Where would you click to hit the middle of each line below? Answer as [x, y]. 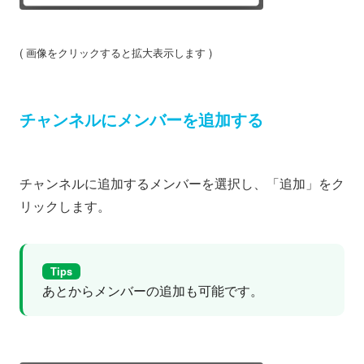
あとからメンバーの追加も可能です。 [153, 290]
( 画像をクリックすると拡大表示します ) [116, 53]
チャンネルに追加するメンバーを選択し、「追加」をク [182, 184]
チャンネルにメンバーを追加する [141, 121]
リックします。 [65, 206]
